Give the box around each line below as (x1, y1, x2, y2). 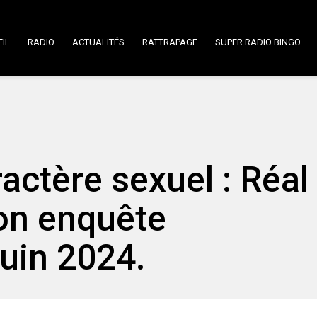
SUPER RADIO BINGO (215, 37, 301, 47)
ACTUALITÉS (72, 37, 125, 47)
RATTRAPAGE (142, 37, 197, 47)
